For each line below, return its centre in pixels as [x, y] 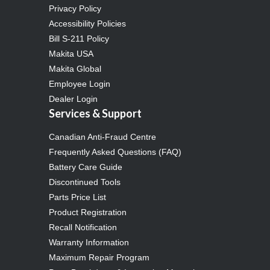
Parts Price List [78, 197]
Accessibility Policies [88, 23]
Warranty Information [89, 242]
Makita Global [75, 68]
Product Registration [88, 212]
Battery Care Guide [86, 167]
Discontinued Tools [85, 182]
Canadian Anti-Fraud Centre [103, 137]
